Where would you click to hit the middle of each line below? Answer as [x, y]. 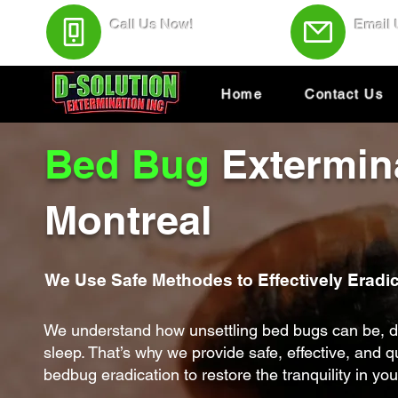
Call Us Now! [154, 24]
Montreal [128, 220]
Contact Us [344, 94]
